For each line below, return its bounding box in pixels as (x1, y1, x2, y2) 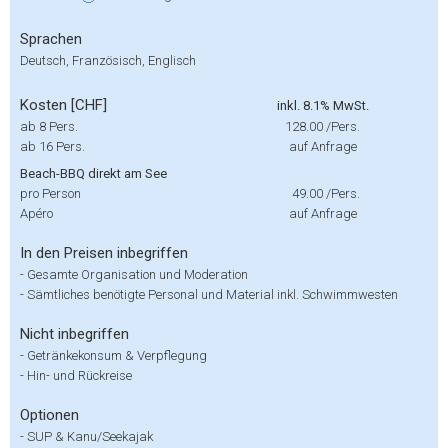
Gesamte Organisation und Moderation (27, 267, 248, 282)
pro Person (20, 186, 81, 201)
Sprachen (20, 30, 82, 48)
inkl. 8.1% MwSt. (277, 98, 369, 113)
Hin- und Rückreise (27, 368, 132, 383)
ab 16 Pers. (20, 139, 85, 154)
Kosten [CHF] (20, 96, 107, 114)
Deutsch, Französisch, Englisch (20, 53, 196, 68)
